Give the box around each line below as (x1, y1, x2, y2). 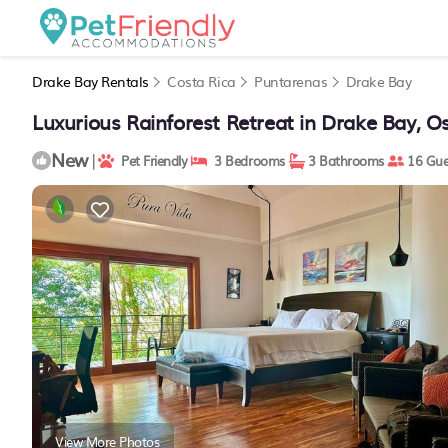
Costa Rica (167, 71, 236, 91)
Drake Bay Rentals (32, 71, 153, 91)
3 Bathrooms (304, 151, 384, 170)
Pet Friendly (114, 151, 188, 170)
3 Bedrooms (207, 151, 285, 170)
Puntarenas (254, 71, 328, 91)
